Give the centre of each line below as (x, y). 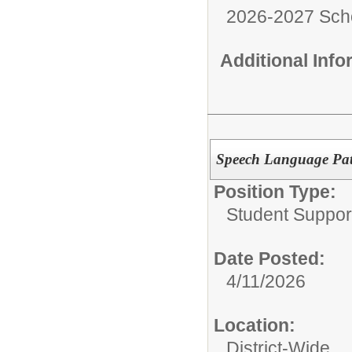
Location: (255, 325)
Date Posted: (269, 258)
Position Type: (275, 192)
